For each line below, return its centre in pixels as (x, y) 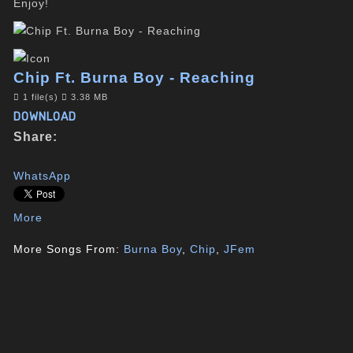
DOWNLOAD (45, 117)
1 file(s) (41, 97)
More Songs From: (69, 249)
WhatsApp (43, 176)
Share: (36, 136)
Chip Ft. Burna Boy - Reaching (135, 78)
